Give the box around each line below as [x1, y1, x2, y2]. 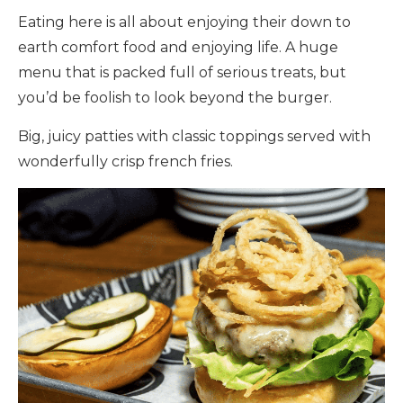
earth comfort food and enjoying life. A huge [18, 38, 338, 56]
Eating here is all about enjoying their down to [18, 13, 351, 31]
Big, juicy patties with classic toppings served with [18, 127, 371, 145]
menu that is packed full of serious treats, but [18, 63, 346, 81]
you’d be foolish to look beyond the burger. [18, 88, 332, 106]
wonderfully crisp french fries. [18, 152, 233, 170]
